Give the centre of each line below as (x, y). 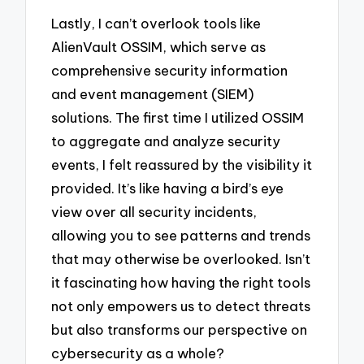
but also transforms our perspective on (180, 329)
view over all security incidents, (154, 211)
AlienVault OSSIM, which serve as (159, 46)
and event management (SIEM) (153, 93)
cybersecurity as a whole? (138, 353)
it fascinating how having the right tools (181, 282)
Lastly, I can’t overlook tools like (156, 23)
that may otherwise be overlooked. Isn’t (181, 258)
